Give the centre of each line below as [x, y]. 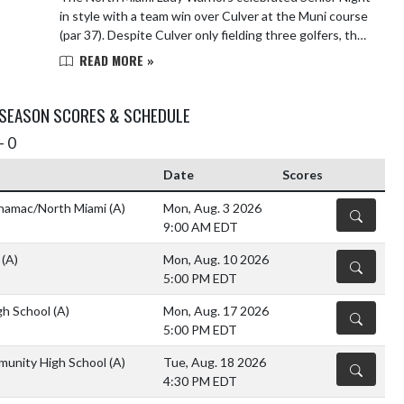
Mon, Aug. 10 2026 [216, 260]
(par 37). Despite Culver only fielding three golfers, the [212, 35]
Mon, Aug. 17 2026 [216, 311]
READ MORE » [115, 60]
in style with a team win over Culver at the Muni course [214, 16]
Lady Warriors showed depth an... [152, 54]
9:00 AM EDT [201, 227]
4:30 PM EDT [200, 381]
